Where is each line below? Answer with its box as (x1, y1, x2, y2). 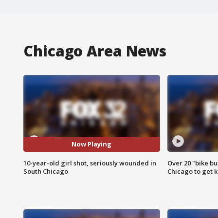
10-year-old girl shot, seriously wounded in (23, 158, 156, 167)
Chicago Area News (23, 40, 167, 61)
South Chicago (23, 166, 68, 176)
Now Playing (72, 140, 112, 149)
